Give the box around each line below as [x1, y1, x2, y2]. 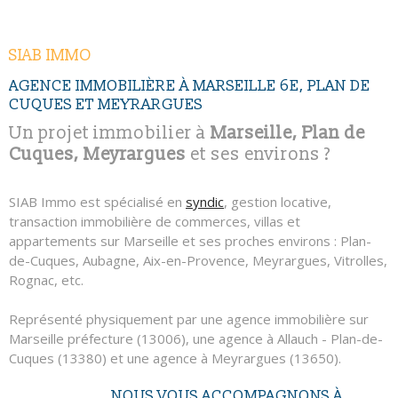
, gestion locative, [224, 193, 331, 211]
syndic [186, 193, 224, 211]
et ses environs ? [186, 144, 330, 166]
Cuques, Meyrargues [9, 144, 186, 166]
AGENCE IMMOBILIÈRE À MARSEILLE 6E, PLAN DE [9, 76, 370, 96]
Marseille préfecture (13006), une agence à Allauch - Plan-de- [9, 330, 383, 348]
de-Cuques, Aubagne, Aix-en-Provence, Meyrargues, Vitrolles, [9, 251, 387, 270]
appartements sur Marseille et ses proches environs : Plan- [9, 232, 371, 251]
